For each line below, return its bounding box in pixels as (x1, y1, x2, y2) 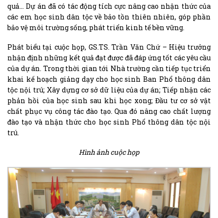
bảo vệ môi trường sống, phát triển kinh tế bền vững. (7, 23, 184, 33)
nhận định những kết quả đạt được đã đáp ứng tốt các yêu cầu (7, 53, 211, 63)
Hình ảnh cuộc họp (79, 147, 139, 157)
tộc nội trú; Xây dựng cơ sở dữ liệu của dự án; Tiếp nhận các (7, 85, 211, 95)
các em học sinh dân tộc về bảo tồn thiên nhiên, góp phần (7, 12, 211, 22)
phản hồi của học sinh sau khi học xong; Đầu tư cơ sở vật (7, 96, 211, 106)
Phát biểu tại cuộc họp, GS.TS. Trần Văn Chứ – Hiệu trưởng (7, 42, 211, 52)
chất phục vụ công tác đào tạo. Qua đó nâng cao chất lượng (7, 107, 211, 116)
